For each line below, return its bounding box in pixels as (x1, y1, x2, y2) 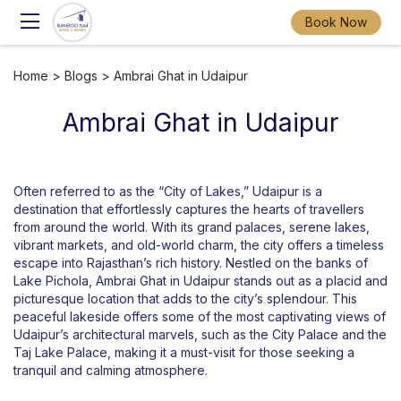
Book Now (305, 14, 367, 30)
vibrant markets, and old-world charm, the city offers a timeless (13, 237, 384, 252)
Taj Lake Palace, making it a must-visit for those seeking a (13, 345, 354, 360)
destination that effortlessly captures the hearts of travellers (13, 201, 364, 217)
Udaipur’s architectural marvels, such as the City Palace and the (13, 327, 387, 342)
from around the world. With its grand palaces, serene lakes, (13, 219, 370, 235)
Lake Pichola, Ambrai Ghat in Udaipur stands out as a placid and (13, 273, 388, 288)
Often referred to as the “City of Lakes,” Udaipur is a (13, 183, 322, 199)
